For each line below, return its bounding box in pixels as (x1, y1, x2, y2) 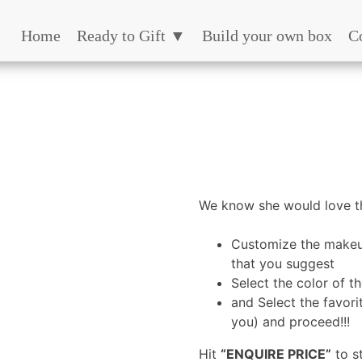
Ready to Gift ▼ (77, 27, 186, 44)
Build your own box (202, 27, 332, 44)
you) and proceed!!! (231, 314, 351, 330)
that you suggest (231, 255, 335, 271)
